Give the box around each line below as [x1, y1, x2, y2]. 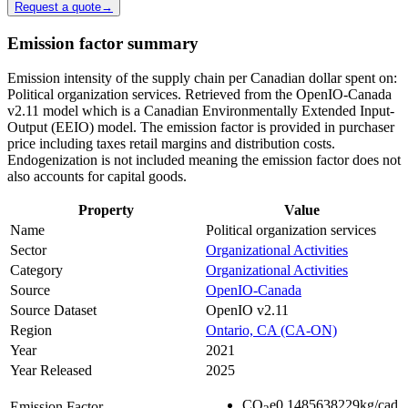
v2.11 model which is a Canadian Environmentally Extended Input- [7, 103, 394, 119]
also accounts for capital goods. [7, 168, 187, 185]
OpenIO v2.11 [206, 302, 289, 319]
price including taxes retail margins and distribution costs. [7, 136, 335, 152]
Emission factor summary [7, 33, 199, 53]
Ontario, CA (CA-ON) [206, 322, 337, 339]
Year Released [10, 362, 92, 379]
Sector [10, 242, 46, 259]
